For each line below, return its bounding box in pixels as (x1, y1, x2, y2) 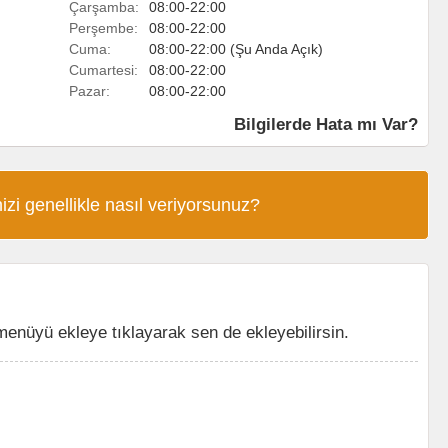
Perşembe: (69, 20, 138, 36)
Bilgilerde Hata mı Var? (234, 115, 418, 133)
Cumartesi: (69, 62, 138, 78)
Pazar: (69, 83, 110, 99)
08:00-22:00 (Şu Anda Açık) (149, 41, 323, 57)
